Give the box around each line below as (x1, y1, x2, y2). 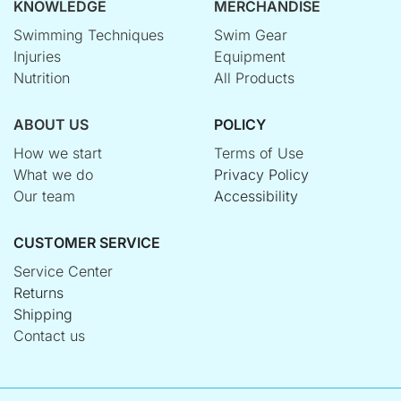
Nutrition (13, 69, 70, 88)
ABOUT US (13, 115, 89, 134)
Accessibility (214, 187, 298, 206)
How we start (13, 144, 102, 163)
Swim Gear (214, 26, 287, 45)
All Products (214, 69, 294, 88)
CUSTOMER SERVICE (13, 234, 160, 252)
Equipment (214, 47, 286, 66)
